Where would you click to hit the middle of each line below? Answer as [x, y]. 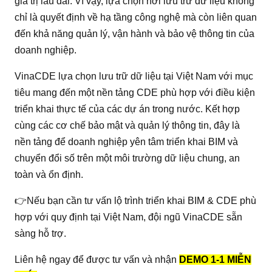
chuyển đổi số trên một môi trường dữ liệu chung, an [127, 158]
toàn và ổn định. [49, 174]
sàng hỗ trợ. [40, 233]
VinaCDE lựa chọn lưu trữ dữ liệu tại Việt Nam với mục [134, 76]
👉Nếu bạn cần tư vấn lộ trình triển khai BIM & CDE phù [135, 200]
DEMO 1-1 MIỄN [215, 259]
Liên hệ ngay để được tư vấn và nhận [97, 259]
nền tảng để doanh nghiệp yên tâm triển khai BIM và [126, 141]
